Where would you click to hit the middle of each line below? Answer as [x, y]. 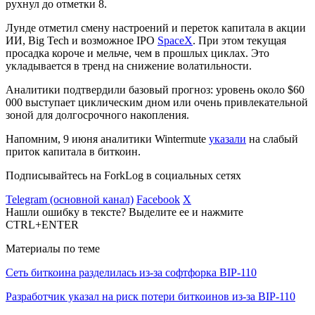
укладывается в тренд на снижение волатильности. [129, 65]
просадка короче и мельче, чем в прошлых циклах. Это [137, 53]
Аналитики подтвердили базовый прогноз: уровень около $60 [155, 89]
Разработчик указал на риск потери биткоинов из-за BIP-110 [150, 296]
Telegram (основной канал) [70, 199]
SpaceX [175, 40]
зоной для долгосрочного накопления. [97, 115]
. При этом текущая [239, 40]
